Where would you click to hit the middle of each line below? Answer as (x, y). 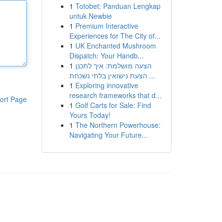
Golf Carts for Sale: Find (113, 105)
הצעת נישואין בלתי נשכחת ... (151, 75)
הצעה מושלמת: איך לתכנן (113, 65)
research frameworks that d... (115, 95)
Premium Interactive (107, 26)
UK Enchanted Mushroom (115, 46)
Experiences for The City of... (115, 36)
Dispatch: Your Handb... (106, 55)
